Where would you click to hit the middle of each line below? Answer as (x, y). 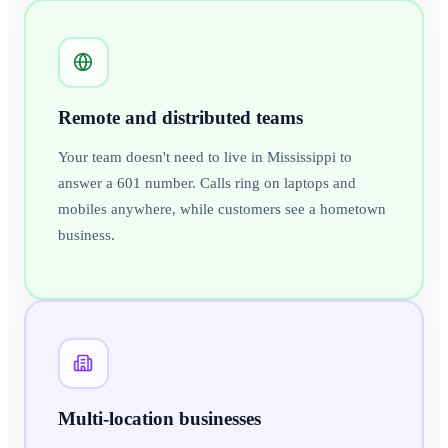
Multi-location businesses (159, 418)
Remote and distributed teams (180, 117)
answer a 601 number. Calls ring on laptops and (206, 182)
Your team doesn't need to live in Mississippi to (204, 156)
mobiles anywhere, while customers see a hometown (221, 208)
